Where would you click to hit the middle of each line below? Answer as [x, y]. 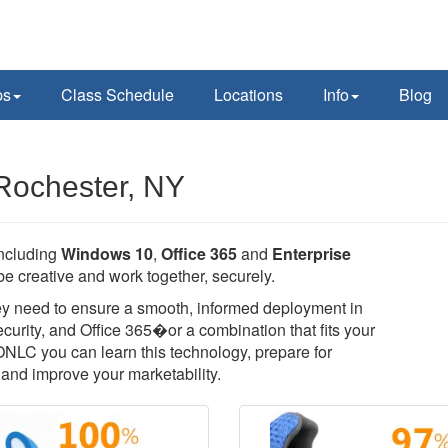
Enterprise [311, 253]
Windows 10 [107, 253]
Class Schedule [117, 94]
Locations [248, 94]
